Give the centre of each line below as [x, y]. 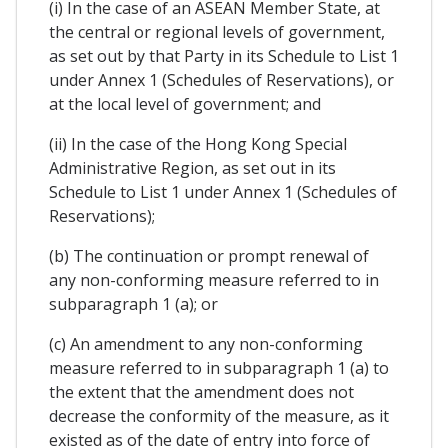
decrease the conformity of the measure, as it [219, 416]
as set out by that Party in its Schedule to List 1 [224, 56]
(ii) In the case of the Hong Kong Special [198, 144]
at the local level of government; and [185, 104]
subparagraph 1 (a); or [133, 304]
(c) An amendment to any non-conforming [206, 344]
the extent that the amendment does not [201, 392]
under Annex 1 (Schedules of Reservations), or [221, 80]
